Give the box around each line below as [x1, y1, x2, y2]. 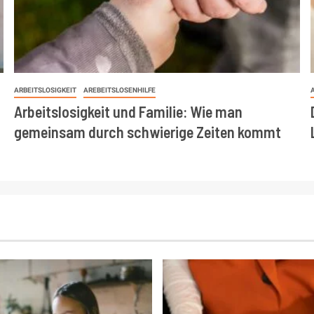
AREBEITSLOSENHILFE [83, 86, 156, 94]
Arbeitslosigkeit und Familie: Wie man [13, 102, 243, 121]
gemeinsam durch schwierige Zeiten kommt [13, 122, 281, 141]
